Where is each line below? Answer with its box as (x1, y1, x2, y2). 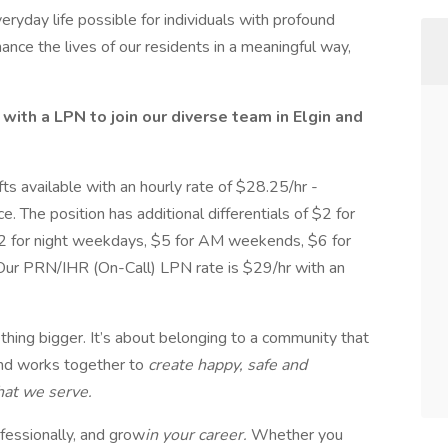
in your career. (145, 424, 251, 446)
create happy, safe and (148, 354, 307, 376)
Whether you (251, 424, 343, 446)
